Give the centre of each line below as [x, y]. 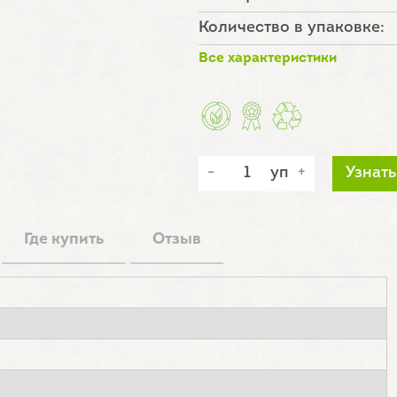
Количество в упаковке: [292, 28]
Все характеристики [268, 58]
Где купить [64, 240]
